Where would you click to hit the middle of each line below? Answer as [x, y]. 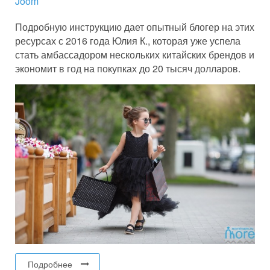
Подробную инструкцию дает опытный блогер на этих [135, 27]
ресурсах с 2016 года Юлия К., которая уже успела [128, 40]
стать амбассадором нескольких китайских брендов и [135, 54]
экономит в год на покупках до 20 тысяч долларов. [128, 68]
